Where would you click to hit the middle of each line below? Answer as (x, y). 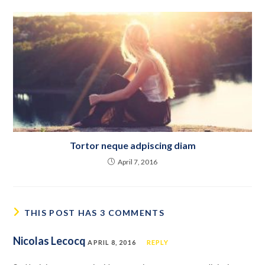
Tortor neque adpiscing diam (132, 146)
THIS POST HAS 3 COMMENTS (94, 213)
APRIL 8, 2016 (112, 243)
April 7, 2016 (138, 162)
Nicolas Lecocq (50, 241)
